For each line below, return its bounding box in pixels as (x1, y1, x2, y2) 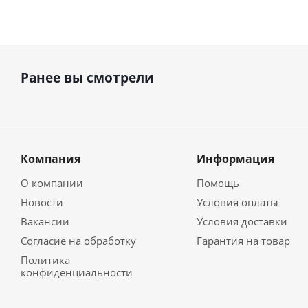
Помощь (196, 176, 239, 190)
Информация (196, 151, 274, 166)
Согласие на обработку (21, 234, 136, 247)
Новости (21, 195, 63, 209)
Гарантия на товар (196, 234, 290, 247)
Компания (21, 151, 80, 166)
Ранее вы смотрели (21, 69, 154, 87)
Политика (21, 253, 70, 267)
